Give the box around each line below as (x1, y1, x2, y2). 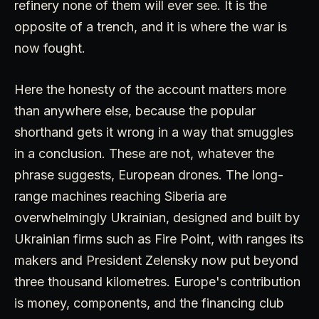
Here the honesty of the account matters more (14, 81, 286, 97)
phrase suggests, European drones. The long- (14, 167, 283, 182)
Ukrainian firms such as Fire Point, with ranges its (14, 231, 303, 246)
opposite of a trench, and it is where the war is (14, 19, 287, 34)
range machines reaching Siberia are (14, 188, 226, 204)
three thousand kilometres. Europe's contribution (14, 273, 300, 289)
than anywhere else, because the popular (14, 103, 256, 118)
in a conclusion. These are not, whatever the (14, 145, 274, 161)
